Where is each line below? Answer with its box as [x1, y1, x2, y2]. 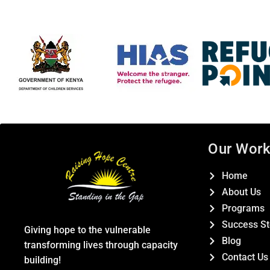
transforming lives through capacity [24, 239, 178, 251]
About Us [221, 186, 261, 198]
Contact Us [221, 251, 268, 263]
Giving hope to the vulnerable [24, 224, 151, 236]
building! [24, 254, 61, 266]
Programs [221, 202, 265, 215]
